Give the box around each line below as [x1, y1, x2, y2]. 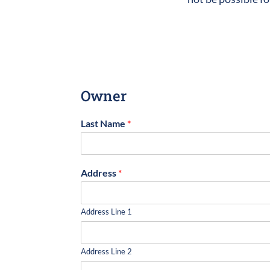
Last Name [81, 117, 128, 129]
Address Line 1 [81, 206, 133, 216]
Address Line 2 [81, 246, 133, 256]
